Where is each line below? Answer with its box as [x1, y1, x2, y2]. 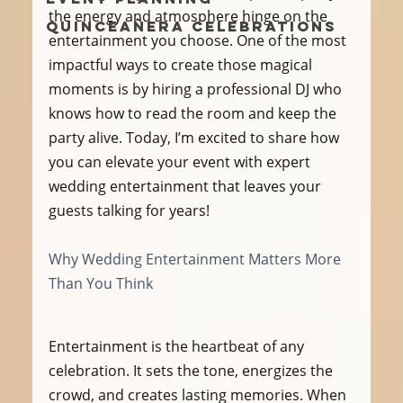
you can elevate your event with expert [48, 151, 314, 172]
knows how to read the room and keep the [48, 103, 340, 123]
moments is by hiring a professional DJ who [48, 78, 345, 99]
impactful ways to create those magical [48, 54, 316, 75]
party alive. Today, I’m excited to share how [48, 127, 343, 148]
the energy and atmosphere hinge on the [48, 5, 331, 26]
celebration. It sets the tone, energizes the [48, 360, 336, 381]
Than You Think [48, 273, 153, 293]
